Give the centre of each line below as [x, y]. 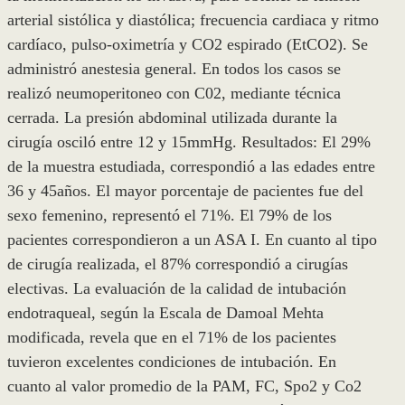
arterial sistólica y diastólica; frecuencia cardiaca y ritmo [193, 20]
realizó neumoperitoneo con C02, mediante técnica [174, 94]
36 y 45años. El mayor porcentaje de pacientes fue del [185, 191]
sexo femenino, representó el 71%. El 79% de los [170, 216]
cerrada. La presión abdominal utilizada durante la [172, 118]
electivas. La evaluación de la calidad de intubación [177, 289]
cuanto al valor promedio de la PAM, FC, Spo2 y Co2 [184, 386]
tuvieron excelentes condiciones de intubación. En [172, 362]
